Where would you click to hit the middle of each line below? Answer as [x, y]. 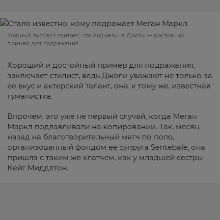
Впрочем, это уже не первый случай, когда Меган [102, 116]
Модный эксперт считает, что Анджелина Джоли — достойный [96, 35]
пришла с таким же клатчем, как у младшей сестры [105, 157]
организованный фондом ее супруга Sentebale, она [106, 147]
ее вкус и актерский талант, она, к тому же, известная [109, 85]
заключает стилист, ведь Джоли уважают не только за [110, 75]
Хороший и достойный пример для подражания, [101, 65]
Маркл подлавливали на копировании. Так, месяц [103, 126]
